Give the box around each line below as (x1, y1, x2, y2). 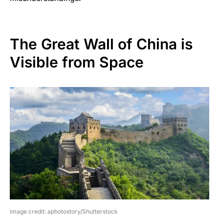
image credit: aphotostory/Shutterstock (10, 207, 118, 215)
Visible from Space (10, 53, 144, 71)
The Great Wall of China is (10, 35, 193, 53)
